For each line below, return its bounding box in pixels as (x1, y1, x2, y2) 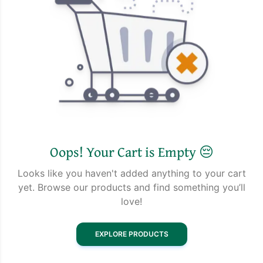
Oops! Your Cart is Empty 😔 (49, 141, 214, 162)
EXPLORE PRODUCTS (95, 229, 168, 238)
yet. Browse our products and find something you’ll (18, 181, 245, 193)
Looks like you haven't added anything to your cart (17, 167, 246, 179)
